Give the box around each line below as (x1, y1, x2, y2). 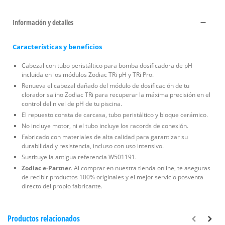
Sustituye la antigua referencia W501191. (22, 152, 137, 161)
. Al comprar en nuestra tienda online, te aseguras (71, 163, 210, 172)
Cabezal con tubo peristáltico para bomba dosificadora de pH (22, 61, 192, 70)
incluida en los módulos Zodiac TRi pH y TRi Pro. (22, 70, 154, 79)
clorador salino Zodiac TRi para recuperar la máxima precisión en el (22, 90, 210, 99)
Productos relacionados (8, 212, 80, 224)
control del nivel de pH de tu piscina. (22, 99, 124, 108)
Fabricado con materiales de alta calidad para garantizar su (22, 132, 188, 141)
